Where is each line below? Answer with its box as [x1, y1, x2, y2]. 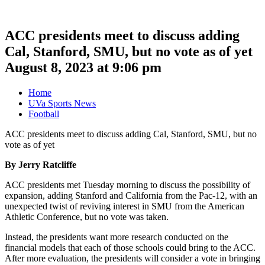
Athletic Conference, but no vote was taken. [5, 211, 169, 222]
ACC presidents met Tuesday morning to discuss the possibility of [5, 179, 250, 190]
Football [28, 108, 59, 119]
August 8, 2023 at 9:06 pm [5, 59, 161, 75]
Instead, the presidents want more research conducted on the [5, 231, 228, 242]
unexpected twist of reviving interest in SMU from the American [5, 201, 244, 211]
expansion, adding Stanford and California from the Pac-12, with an [5, 190, 257, 201]
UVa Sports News [28, 98, 96, 108]
